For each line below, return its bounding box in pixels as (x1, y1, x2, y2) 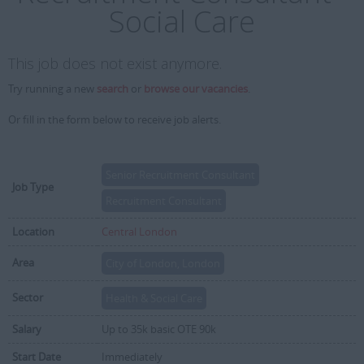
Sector (12, 290, 43, 305)
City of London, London (106, 256, 220, 271)
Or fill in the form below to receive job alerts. (8, 112, 221, 127)
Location (12, 224, 54, 239)
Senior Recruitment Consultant (106, 167, 255, 182)
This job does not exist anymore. (8, 54, 222, 73)
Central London (102, 224, 177, 239)
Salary (12, 322, 41, 336)
